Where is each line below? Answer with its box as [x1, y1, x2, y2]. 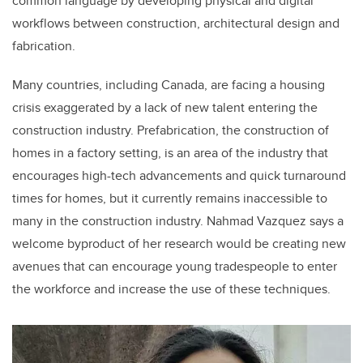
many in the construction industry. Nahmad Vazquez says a [12, 211, 344, 231]
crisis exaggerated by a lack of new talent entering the [12, 98, 318, 117]
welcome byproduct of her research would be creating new [12, 234, 346, 254]
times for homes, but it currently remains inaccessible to [12, 189, 327, 208]
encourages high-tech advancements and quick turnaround [12, 166, 346, 186]
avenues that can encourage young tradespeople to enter [12, 257, 337, 276]
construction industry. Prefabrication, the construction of [12, 121, 329, 140]
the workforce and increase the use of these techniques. [12, 280, 331, 299]
